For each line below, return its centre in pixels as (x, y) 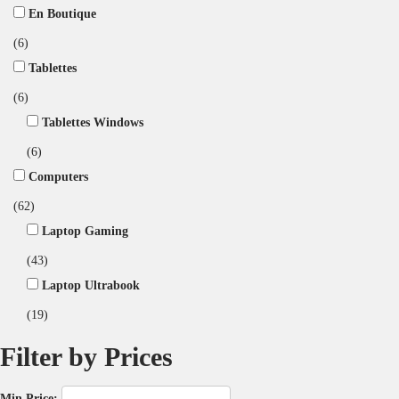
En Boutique (62, 13)
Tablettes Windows (93, 122)
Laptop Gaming (85, 231)
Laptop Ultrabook (91, 285)
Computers (58, 176)
